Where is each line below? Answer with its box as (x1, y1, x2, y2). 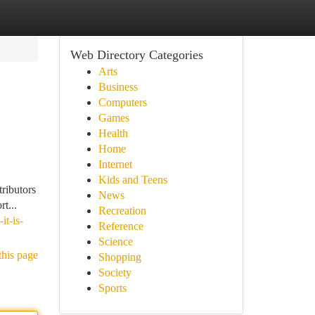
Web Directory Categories (70, 48, 203, 62)
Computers (98, 96, 147, 108)
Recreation (98, 205, 146, 217)
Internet (98, 158, 132, 170)
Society (98, 266, 131, 278)
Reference (98, 220, 143, 232)
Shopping (98, 251, 141, 263)
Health (98, 127, 128, 139)
